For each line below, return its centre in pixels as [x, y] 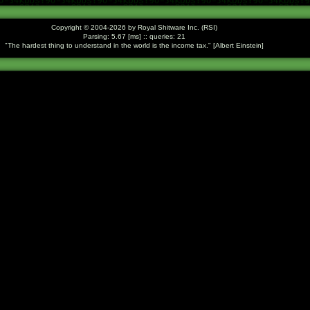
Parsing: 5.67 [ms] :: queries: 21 [134, 36]
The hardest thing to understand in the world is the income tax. [108, 45]
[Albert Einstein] [237, 45]
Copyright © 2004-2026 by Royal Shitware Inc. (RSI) [134, 27]
